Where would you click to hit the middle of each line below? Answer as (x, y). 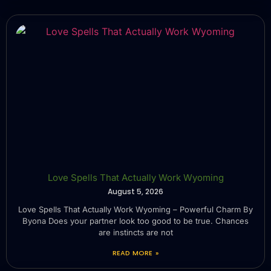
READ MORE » (135, 253)
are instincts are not (135, 232)
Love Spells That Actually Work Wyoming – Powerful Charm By (135, 209)
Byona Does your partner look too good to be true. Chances (135, 220)
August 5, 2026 (135, 191)
